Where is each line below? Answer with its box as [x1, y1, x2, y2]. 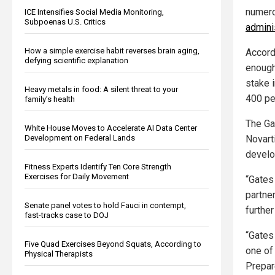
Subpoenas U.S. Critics [25, 17, 106, 26]
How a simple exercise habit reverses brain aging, [25, 45, 199, 55]
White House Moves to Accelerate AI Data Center [25, 123, 197, 133]
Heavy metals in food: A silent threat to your [25, 84, 178, 94]
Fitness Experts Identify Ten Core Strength [25, 161, 171, 171]
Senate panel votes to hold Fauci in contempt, [25, 200, 186, 210]
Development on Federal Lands [25, 133, 135, 142]
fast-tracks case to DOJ [25, 210, 109, 220]
